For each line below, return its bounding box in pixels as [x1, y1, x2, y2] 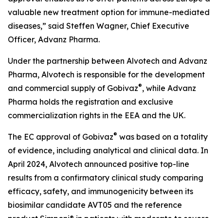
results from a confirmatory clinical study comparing [8, 173, 203, 182]
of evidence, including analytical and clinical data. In [8, 145, 208, 155]
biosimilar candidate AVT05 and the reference [8, 200, 182, 210]
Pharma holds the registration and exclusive [8, 97, 173, 107]
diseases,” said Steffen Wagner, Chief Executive [8, 21, 189, 31]
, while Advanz [142, 83, 196, 93]
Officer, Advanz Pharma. [8, 35, 100, 44]
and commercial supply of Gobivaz [8, 83, 138, 93]
